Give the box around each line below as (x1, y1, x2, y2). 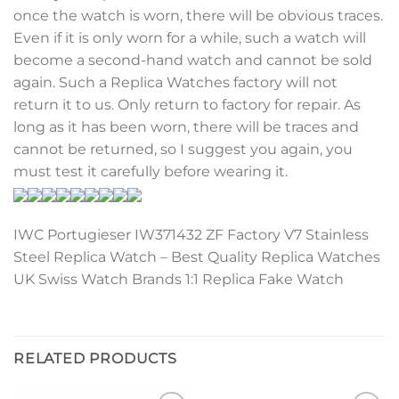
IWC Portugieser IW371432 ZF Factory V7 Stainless (13, 225, 369, 243)
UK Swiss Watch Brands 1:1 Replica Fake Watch (13, 270, 344, 288)
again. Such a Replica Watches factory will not (13, 73, 338, 91)
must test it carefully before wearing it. (13, 162, 288, 180)
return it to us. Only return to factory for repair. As (13, 95, 361, 113)
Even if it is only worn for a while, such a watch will (13, 28, 366, 46)
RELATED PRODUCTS (13, 349, 177, 367)
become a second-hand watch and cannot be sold (13, 51, 372, 69)
